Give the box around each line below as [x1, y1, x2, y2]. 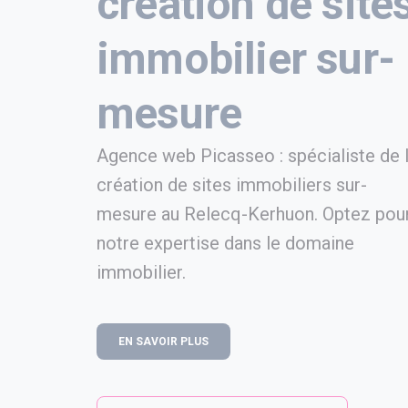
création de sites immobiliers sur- [97, 174, 367, 196]
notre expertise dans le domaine [97, 232, 354, 254]
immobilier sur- [97, 33, 395, 85]
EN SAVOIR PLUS [118, 335, 209, 348]
